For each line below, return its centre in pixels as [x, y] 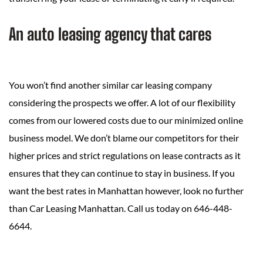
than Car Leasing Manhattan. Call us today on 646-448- [121, 208]
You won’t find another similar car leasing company [110, 85]
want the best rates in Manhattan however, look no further [126, 191]
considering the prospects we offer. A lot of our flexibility [122, 103]
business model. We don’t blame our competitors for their [124, 138]
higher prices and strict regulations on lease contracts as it [125, 156]
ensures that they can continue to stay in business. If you [122, 173]
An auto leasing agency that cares [110, 34]
